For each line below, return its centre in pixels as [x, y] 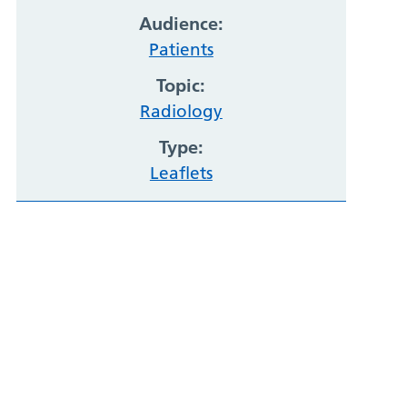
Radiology [181, 112]
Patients [181, 50]
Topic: [181, 86]
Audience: [181, 24]
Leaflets [181, 174]
